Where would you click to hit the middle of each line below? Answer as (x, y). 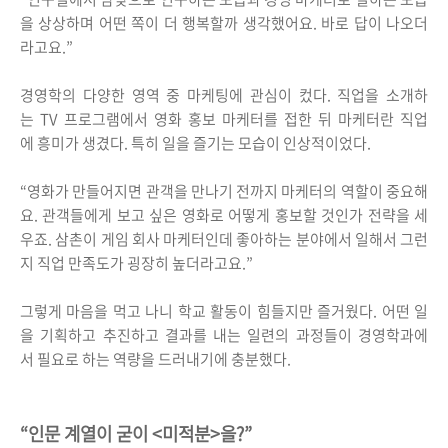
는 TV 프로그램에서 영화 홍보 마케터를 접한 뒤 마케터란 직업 (224, 119)
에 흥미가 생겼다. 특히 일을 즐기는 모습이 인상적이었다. (195, 143)
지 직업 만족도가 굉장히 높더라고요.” (139, 263)
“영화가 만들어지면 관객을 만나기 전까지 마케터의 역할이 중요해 (224, 191)
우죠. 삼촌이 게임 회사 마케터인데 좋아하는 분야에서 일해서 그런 (224, 239)
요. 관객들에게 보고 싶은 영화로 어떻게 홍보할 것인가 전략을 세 (224, 215)
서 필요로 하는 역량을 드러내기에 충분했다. (155, 359)
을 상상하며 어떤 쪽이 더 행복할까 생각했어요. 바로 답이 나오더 (224, 23)
